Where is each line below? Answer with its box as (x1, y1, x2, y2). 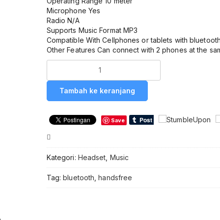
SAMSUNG (46, 109, 84, 117)
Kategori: (46, 153, 78, 162)
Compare (59, 135, 84, 141)
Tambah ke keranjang (59, 86, 135, 95)
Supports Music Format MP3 (46, 26, 138, 34)
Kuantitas (46, 59, 82, 68)
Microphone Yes (46, 6, 101, 15)
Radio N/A (46, 16, 80, 25)
